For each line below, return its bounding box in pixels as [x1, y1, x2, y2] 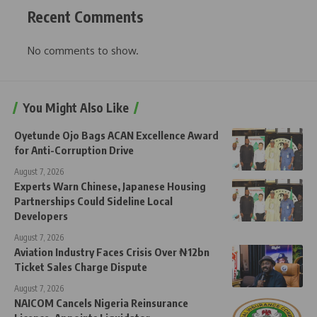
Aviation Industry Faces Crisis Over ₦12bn [14, 246, 209, 259]
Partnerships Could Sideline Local [14, 195, 173, 208]
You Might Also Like [23, 100, 129, 116]
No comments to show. [28, 44, 139, 58]
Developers [14, 209, 68, 223]
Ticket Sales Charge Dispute [14, 260, 147, 274]
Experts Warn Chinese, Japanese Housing [14, 180, 206, 193]
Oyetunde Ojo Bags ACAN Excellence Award [14, 129, 219, 142]
